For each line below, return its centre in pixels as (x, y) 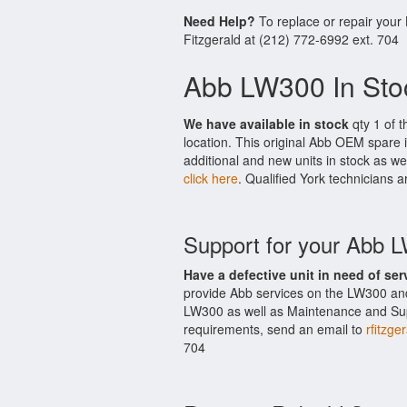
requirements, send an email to (275, 329)
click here (211, 178)
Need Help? (219, 21)
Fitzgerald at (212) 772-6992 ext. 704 (291, 39)
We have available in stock (266, 124)
